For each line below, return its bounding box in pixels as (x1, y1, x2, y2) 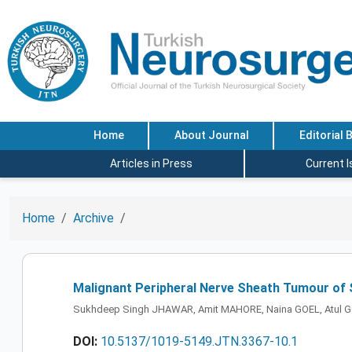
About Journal (174, 129, 249, 142)
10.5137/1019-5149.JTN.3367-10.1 (101, 333, 298, 349)
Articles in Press (109, 156, 192, 170)
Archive (73, 211, 114, 225)
